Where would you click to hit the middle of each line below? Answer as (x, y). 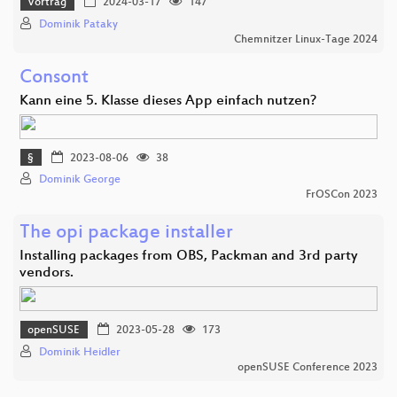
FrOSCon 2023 (342, 195)
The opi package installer (126, 234)
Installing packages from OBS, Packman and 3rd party (189, 257)
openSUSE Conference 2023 (307, 367)
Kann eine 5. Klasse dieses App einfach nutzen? (168, 101)
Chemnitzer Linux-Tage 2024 (306, 39)
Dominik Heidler (80, 352)
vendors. (47, 274)
